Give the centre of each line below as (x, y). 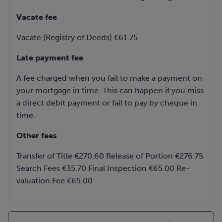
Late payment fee (50, 58)
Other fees (37, 136)
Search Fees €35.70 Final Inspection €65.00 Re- (103, 168)
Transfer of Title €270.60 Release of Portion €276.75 (110, 156)
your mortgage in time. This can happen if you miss (110, 91)
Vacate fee (37, 17)
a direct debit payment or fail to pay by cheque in (107, 103)
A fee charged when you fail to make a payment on (109, 78)
